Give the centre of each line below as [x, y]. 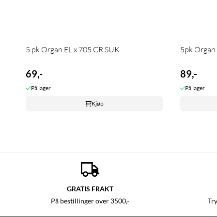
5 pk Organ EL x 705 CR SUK [73, 50]
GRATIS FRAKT [90, 189]
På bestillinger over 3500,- [90, 201]
